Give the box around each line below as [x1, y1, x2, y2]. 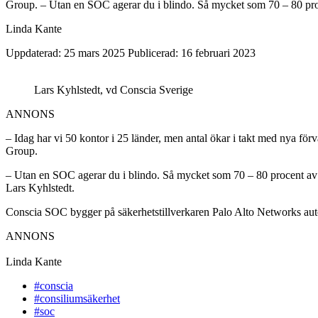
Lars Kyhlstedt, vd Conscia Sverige [34, 83, 193, 96]
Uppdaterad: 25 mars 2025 [6, 46, 125, 59]
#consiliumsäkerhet [34, 292, 120, 305]
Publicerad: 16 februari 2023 [128, 46, 256, 59]
